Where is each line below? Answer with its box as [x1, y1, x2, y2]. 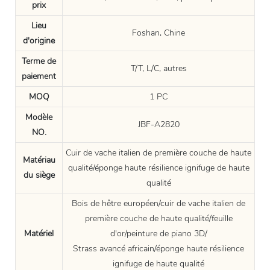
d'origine [23, 34, 55, 46]
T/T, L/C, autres [130, 62, 187, 74]
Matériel [24, 227, 54, 239]
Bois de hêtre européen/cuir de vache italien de [72, 197, 245, 209]
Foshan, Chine [132, 27, 185, 39]
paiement [22, 70, 56, 82]
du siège [23, 169, 55, 181]
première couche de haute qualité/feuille [84, 212, 233, 224]
